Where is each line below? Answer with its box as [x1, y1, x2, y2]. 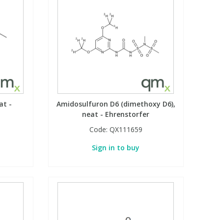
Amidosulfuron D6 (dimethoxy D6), [56, 99, 175, 109]
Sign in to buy [92, 143, 140, 153]
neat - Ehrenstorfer [82, 110, 150, 119]
